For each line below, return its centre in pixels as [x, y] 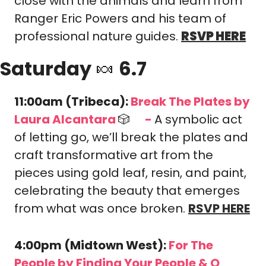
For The [191, 245]
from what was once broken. [101, 208]
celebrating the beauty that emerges [127, 191]
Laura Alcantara [66, 119]
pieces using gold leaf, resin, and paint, [130, 173]
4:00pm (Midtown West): [91, 245]
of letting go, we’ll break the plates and [131, 137]
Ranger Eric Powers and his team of [120, 18]
